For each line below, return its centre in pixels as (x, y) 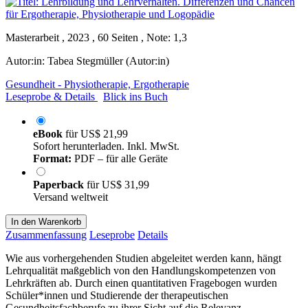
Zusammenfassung (46, 234)
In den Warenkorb (46, 221)
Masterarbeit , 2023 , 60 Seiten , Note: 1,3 (96, 37)
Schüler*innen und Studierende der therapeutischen (117, 295)
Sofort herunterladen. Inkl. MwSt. (106, 146)
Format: (52, 158)
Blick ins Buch (135, 96)
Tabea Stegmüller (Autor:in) (108, 60)
